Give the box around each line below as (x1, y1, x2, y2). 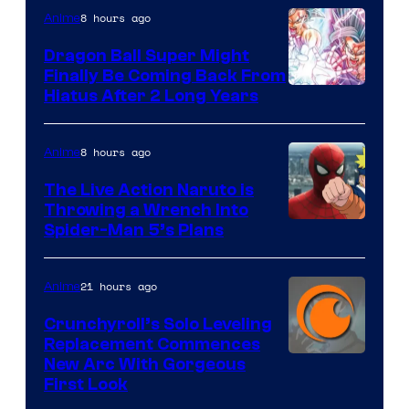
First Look (44, 374, 128, 395)
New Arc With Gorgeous (44, 354, 246, 375)
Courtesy (288, 381, 360, 406)
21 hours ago (80, 278, 157, 295)
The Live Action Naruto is (44, 180, 254, 201)
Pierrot (288, 274, 339, 299)
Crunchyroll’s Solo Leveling (44, 314, 272, 335)
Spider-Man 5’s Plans (44, 220, 224, 241)
